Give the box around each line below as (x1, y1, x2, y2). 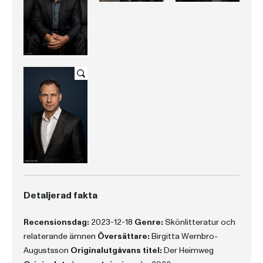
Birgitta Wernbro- (150, 230, 218, 242)
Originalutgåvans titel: (70, 244, 162, 256)
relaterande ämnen (23, 230, 97, 242)
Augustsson (23, 244, 70, 256)
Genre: (134, 216, 163, 228)
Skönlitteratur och (163, 216, 235, 228)
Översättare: (97, 230, 150, 242)
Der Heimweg (162, 244, 214, 256)
